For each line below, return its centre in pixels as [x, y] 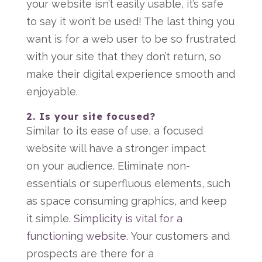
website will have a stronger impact [116, 148]
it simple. [50, 218]
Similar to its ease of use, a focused [114, 131]
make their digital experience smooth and [130, 74]
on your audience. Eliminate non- [108, 166]
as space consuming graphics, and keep [126, 201]
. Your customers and [178, 236]
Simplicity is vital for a [128, 218]
